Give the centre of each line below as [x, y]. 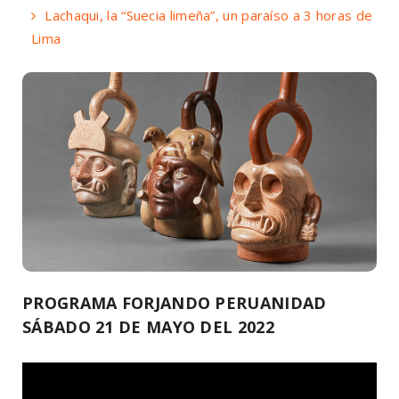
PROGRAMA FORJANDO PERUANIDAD [175, 302]
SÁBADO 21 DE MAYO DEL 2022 [148, 326]
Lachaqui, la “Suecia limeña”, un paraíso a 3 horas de [209, 15]
